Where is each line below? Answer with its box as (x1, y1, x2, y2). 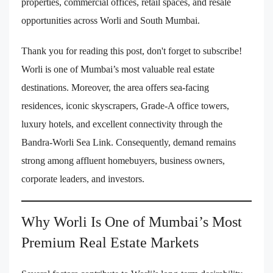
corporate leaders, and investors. (21, 174, 144, 185)
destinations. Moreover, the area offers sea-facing (21, 82, 209, 93)
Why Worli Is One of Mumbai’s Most (21, 214, 242, 230)
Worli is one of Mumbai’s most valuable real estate (21, 64, 214, 75)
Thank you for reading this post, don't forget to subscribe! (21, 46, 242, 57)
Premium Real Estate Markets (21, 235, 199, 251)
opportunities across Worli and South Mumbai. (21, 15, 200, 26)
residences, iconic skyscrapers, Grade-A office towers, (21, 101, 229, 112)
